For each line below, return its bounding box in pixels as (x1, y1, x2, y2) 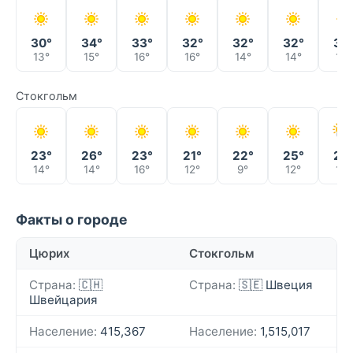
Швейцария (29, 292, 98, 308)
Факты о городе (16, 211, 128, 229)
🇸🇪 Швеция (236, 277, 313, 293)
